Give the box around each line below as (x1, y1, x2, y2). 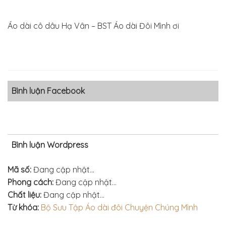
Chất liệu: (8, 190, 41, 200)
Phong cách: (8, 177, 53, 187)
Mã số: (8, 164, 31, 175)
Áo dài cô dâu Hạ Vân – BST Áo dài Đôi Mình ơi (8, 21, 179, 31)
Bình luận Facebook (12, 86, 85, 96)
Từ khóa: (8, 202, 39, 212)
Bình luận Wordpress (12, 140, 88, 150)
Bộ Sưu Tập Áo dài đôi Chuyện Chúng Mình (41, 202, 198, 212)
